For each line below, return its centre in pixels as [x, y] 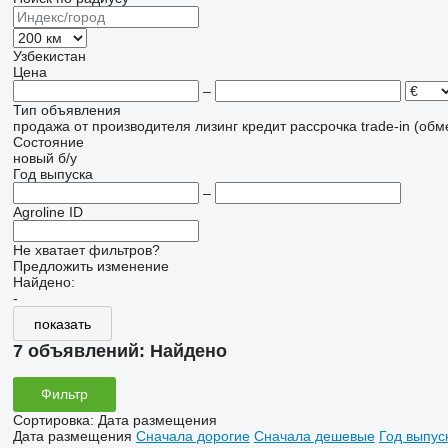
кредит [263, 126]
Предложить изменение [90, 266]
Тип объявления [66, 110]
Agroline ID [47, 212]
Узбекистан [49, 56]
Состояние [48, 142]
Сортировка [51, 419]
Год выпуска [52, 174]
